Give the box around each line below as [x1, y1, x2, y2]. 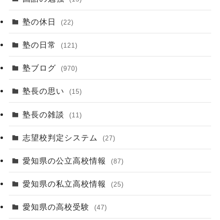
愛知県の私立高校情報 [23, 179, 109, 189]
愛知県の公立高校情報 [23, 156, 109, 165]
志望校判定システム [23, 133, 101, 142]
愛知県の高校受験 [23, 202, 92, 212]
